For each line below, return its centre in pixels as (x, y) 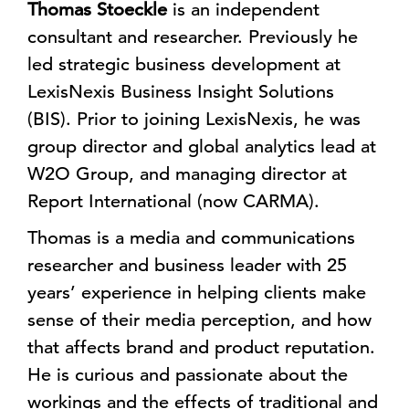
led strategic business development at (184, 64)
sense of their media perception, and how (199, 320)
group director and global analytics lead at (202, 147)
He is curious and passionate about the (188, 375)
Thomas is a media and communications (191, 238)
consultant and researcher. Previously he (193, 37)
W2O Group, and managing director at (187, 174)
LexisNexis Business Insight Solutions (181, 92)
